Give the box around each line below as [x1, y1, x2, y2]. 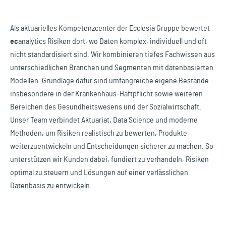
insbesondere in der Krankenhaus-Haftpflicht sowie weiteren [10, 90, 203, 98]
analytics [18, 37, 46, 46]
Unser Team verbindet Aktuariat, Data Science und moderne [10, 116, 198, 125]
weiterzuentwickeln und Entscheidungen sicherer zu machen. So [10, 142, 213, 151]
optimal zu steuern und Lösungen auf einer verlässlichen [10, 168, 188, 177]
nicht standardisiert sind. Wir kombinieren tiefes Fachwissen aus [10, 50, 215, 59]
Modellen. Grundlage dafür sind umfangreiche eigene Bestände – [10, 77, 214, 85]
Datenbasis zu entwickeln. [10, 182, 92, 190]
